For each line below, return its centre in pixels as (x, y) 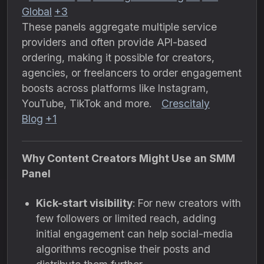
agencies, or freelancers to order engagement (132, 73)
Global (37, 11)
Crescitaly (186, 103)
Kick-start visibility (84, 203)
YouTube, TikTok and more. (88, 103)
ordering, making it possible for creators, (118, 57)
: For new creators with (187, 203)
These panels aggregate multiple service (119, 27)
